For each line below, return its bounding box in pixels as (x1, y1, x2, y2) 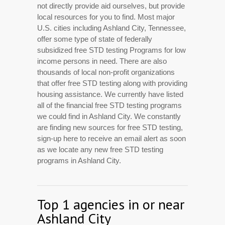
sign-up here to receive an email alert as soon (37, 134, 186, 143)
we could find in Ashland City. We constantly (37, 112, 181, 121)
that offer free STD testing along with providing (37, 79, 187, 88)
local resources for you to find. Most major (37, 13, 175, 22)
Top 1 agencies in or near (37, 195, 184, 214)
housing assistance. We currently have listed (37, 90, 183, 99)
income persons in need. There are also (37, 57, 167, 66)
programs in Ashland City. (37, 156, 121, 165)
